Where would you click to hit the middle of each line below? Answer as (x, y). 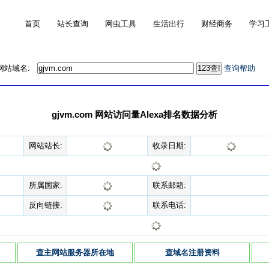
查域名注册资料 (192, 252)
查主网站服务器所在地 (75, 252)
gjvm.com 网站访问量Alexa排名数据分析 (134, 114)
